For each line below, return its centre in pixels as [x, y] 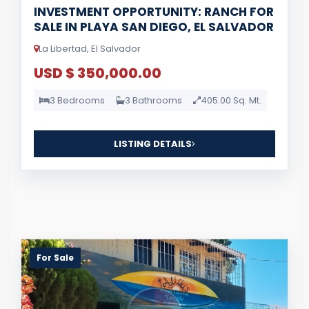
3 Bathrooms [153, 100]
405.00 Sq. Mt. [231, 100]
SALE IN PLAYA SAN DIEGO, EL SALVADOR [154, 27]
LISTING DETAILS [153, 144]
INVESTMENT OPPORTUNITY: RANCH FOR [154, 12]
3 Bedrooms [77, 100]
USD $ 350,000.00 [98, 73]
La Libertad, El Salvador [90, 49]
